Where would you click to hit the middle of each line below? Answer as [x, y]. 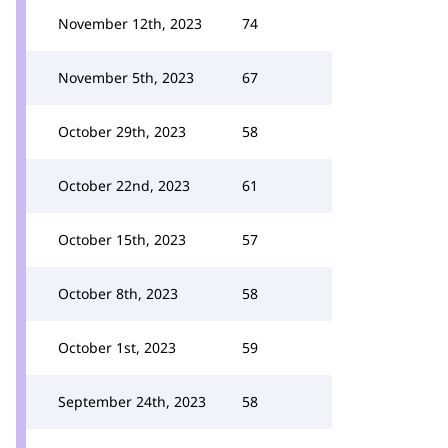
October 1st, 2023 [117, 347]
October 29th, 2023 [122, 131]
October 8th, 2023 [118, 293]
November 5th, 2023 [126, 77]
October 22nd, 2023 [124, 185]
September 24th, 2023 [132, 401]
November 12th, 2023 [130, 23]
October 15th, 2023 [122, 239]
